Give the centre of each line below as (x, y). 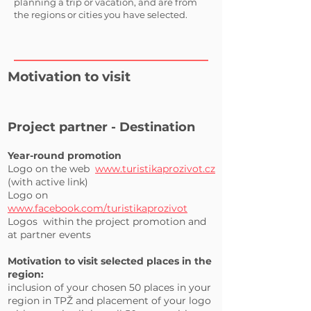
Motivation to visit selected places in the (110, 261)
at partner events (49, 235)
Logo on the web (49, 169)
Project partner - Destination (101, 127)
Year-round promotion (65, 155)
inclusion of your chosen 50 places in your (109, 287)
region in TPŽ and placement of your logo (109, 301)
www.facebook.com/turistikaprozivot (98, 208)
